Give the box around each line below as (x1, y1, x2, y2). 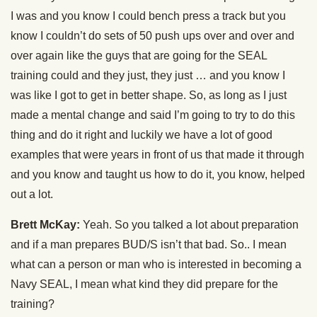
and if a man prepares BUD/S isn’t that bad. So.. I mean (11, 238, 287, 251)
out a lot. (11, 188, 53, 201)
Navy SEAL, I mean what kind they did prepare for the (11, 278, 278, 291)
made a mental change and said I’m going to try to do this (11, 109, 295, 122)
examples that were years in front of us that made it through (11, 149, 304, 161)
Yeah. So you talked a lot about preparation (80, 219, 299, 231)
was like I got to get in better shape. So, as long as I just (11, 89, 287, 102)
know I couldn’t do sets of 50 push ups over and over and (11, 30, 294, 42)
